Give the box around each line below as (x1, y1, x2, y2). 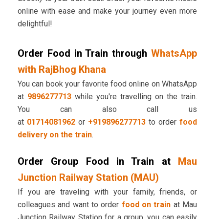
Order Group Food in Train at (17, 155, 178, 168)
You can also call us (17, 105, 197, 114)
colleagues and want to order (17, 200, 122, 210)
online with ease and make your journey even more (17, 6, 197, 16)
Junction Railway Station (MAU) (17, 172, 159, 184)
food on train (121, 200, 171, 210)
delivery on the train (17, 130, 92, 140)
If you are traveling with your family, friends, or (17, 187, 197, 197)
